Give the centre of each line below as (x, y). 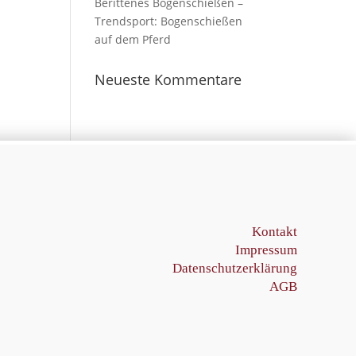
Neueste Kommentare (168, 79)
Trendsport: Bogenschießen (169, 21)
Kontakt (275, 232)
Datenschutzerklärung (235, 268)
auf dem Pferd (133, 39)
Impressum (267, 250)
